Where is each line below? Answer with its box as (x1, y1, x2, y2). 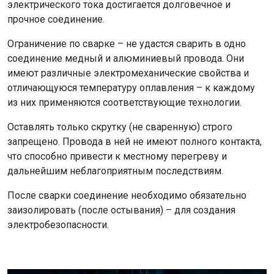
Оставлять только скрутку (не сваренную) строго (7, 121, 232, 133)
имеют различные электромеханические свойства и (7, 67, 249, 80)
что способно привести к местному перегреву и (7, 150, 227, 163)
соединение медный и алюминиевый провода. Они (7, 53, 244, 65)
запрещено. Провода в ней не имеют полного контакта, (7, 136, 262, 148)
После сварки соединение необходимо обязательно (7, 190, 246, 202)
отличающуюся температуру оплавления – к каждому (7, 82, 255, 94)
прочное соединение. (7, 13, 105, 26)
